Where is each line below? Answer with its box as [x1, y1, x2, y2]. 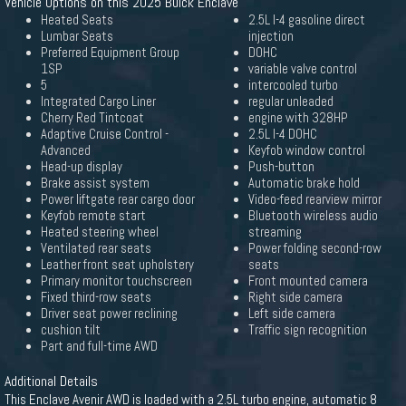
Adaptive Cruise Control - [41, 126, 169, 142]
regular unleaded [248, 93, 333, 110]
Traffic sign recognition [248, 322, 367, 338]
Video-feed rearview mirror [248, 191, 382, 208]
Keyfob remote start [41, 208, 146, 224]
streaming [248, 224, 302, 240]
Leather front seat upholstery [41, 256, 194, 273]
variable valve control [248, 61, 357, 77]
